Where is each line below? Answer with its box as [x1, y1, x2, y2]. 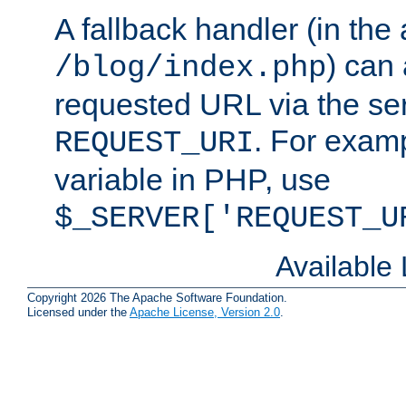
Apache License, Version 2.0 [130, 304, 280, 319]
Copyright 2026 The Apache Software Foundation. [27, 290, 287, 304]
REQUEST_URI [54, 126, 254, 161]
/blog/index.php [54, 51, 326, 86]
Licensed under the [27, 304, 130, 319]
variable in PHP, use [54, 162, 331, 198]
